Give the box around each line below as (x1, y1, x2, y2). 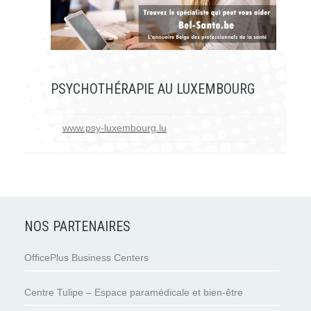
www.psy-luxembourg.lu (62, 122, 167, 134)
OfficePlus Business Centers (24, 251, 149, 263)
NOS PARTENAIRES (24, 217, 131, 235)
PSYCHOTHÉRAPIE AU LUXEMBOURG (51, 80, 255, 97)
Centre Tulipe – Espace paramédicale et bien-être (24, 286, 243, 298)
